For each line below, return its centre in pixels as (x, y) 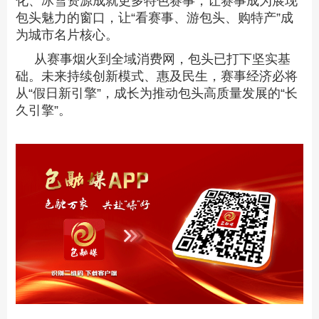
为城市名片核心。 (67, 35)
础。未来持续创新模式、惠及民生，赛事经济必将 (157, 77)
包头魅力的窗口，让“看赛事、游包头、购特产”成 (155, 18)
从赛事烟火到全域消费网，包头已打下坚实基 (162, 59)
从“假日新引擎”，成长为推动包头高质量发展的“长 (157, 94)
